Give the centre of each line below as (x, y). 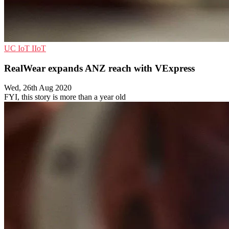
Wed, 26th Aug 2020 (38, 88)
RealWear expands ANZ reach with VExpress (99, 68)
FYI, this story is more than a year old (65, 97)
